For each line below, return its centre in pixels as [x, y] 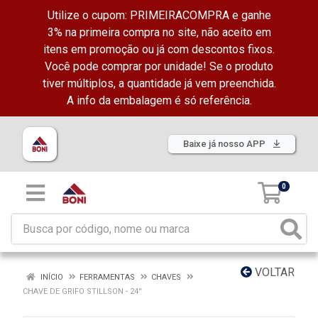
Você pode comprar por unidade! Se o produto [159, 66]
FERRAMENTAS [107, 277]
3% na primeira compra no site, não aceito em [159, 32]
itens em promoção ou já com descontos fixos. [159, 49]
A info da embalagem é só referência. [159, 100]
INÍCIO [51, 277]
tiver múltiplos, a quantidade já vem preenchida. [159, 83]
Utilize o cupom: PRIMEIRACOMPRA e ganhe [159, 15]
